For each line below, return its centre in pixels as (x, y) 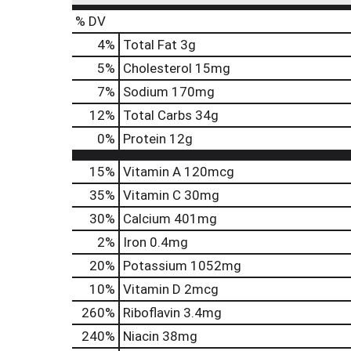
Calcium (147, 219)
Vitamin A (152, 172)
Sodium (146, 92)
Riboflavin (152, 313)
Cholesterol (157, 68)
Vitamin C (152, 195)
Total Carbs (157, 115)
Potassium (155, 266)
